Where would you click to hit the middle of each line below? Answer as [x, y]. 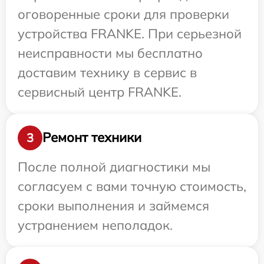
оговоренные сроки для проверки [123, 14]
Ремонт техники [92, 138]
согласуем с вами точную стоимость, [132, 186]
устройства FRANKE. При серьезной [130, 33]
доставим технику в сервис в [107, 72]
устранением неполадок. [95, 225]
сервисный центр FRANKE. [100, 92]
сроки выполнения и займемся [113, 205]
